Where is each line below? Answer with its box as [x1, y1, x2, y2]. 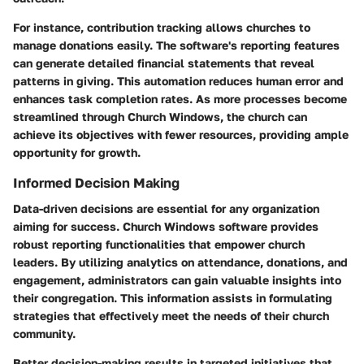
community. [13, 327, 76, 341]
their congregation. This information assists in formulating [13, 291, 332, 305]
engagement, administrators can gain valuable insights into [13, 273, 341, 288]
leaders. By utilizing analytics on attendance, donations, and [13, 255, 348, 270]
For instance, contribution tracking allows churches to [13, 20, 310, 35]
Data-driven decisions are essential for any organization [13, 201, 319, 216]
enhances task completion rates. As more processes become [13, 92, 347, 106]
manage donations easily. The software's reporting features [13, 38, 340, 53]
